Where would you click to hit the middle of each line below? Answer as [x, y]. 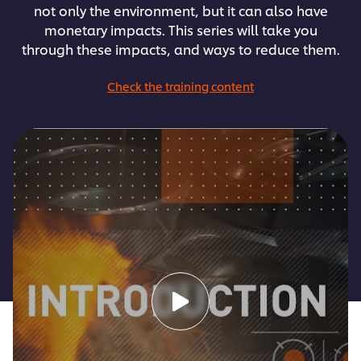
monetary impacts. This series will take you [180, 30]
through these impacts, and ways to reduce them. [180, 49]
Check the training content [180, 86]
